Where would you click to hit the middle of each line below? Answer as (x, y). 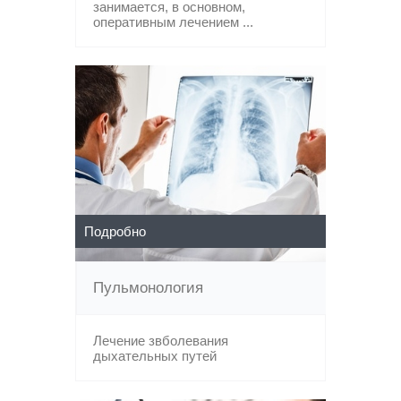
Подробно (115, 231)
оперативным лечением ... (173, 22)
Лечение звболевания (161, 341)
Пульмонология (148, 288)
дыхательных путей (155, 356)
